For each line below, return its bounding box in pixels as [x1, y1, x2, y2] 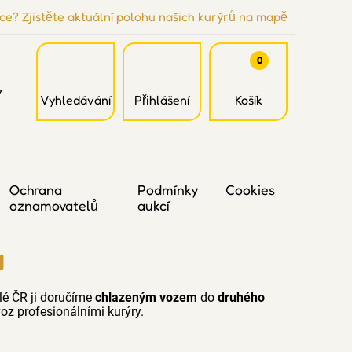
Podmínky [137, 181, 198, 198]
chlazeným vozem [94, 290, 197, 305]
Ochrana [9, 181, 63, 198]
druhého [217, 290, 265, 305]
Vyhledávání [40, 92, 111, 108]
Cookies [225, 181, 275, 198]
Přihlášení [134, 92, 189, 108]
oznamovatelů [9, 197, 99, 214]
